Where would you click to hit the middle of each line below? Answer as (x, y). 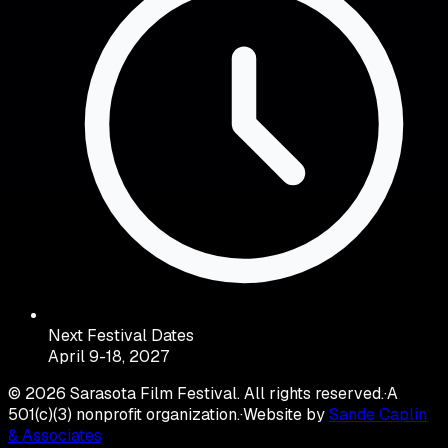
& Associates (55, 435)
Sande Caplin (378, 414)
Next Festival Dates (121, 335)
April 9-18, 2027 (108, 356)
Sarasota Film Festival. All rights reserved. (225, 393)
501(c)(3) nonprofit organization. (124, 414)
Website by (286, 414)
